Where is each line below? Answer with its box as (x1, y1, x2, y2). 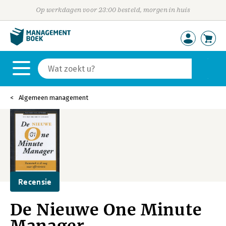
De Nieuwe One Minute (10, 200, 202, 220)
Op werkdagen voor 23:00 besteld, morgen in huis (35, 6, 191, 14)
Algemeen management (19, 94, 88, 101)
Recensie (18, 177, 52, 186)
